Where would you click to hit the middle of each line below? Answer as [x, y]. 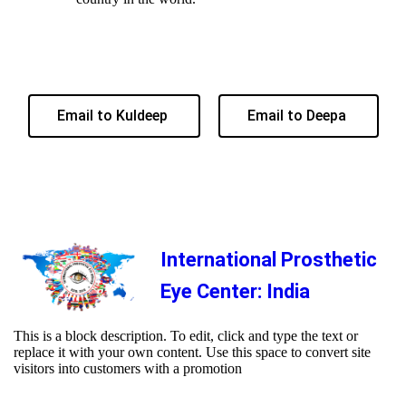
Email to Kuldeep [114, 115]
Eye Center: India [235, 291]
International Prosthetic [269, 259]
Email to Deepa [298, 115]
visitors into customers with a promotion [128, 369]
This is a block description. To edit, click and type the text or [186, 336]
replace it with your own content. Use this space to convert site [192, 353]
